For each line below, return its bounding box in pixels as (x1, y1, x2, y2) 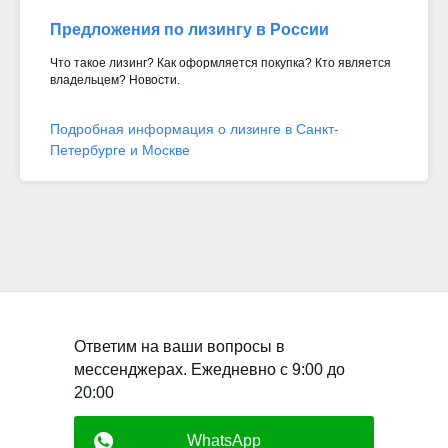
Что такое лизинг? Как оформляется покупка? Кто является (50, 55, 391, 70)
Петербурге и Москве (50, 141, 190, 158)
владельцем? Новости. (50, 72, 180, 87)
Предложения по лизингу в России (50, 20, 329, 38)
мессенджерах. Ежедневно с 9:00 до (74, 360, 345, 378)
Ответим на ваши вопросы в (74, 337, 285, 355)
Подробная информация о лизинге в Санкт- (50, 120, 339, 137)
